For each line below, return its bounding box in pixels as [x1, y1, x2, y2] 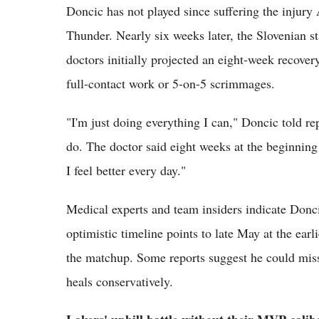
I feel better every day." [66, 161, 186, 179]
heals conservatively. [66, 272, 173, 290]
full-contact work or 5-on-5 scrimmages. [66, 74, 275, 92]
